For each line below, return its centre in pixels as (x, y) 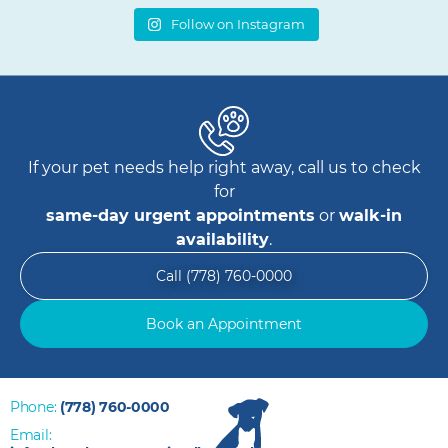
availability (222, 239)
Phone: (35, 406)
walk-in (370, 215)
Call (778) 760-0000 (224, 275)
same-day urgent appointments (180, 215)
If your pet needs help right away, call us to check (224, 167)
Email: (31, 434)
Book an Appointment (224, 323)
